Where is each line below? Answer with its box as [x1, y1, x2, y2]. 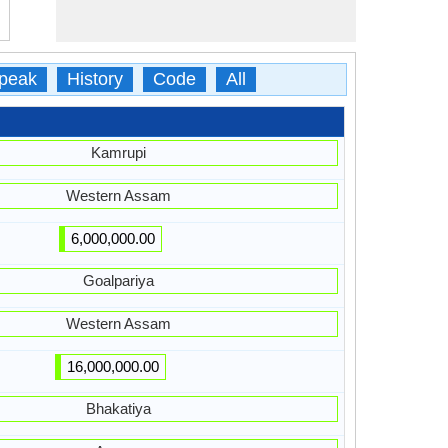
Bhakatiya [85, 400, 151, 417]
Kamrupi [90, 144, 146, 161]
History [66, 69, 123, 89]
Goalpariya [82, 272, 154, 289]
